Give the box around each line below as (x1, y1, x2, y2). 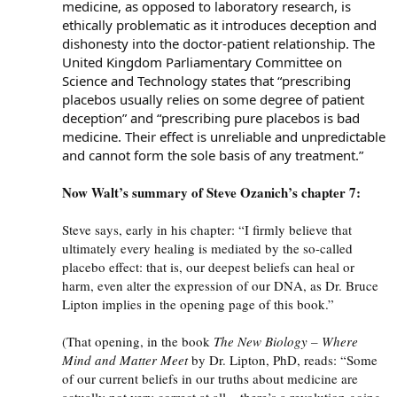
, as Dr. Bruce (303, 276, 378, 294)
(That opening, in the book (62, 331, 214, 350)
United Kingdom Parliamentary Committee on (62, 52, 342, 71)
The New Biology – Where (214, 331, 358, 350)
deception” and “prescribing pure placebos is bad (62, 108, 360, 127)
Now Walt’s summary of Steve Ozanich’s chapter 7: (62, 182, 361, 202)
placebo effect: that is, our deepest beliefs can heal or (62, 257, 354, 276)
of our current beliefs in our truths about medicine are (62, 369, 358, 387)
